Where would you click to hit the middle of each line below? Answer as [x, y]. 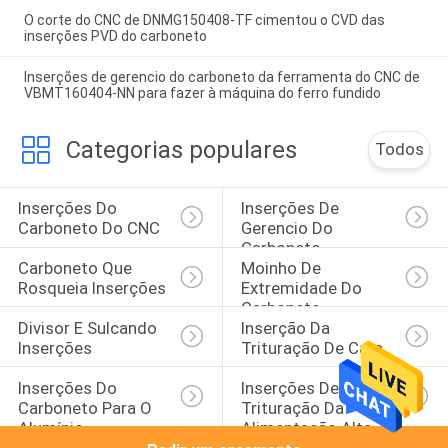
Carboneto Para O [86, 407]
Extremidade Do [303, 288]
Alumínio [50, 427]
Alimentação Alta [306, 427]
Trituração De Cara [311, 347]
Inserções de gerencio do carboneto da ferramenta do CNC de [221, 77]
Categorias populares [181, 149]
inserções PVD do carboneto [115, 36]
